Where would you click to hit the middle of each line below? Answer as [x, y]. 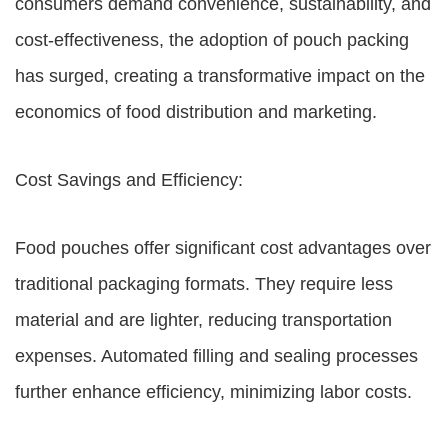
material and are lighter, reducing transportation [203, 320]
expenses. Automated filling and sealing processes [216, 356]
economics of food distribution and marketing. [196, 112]
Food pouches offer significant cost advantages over [223, 248]
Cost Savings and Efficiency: [129, 180]
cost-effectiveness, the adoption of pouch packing [212, 40]
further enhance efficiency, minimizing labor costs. [213, 392]
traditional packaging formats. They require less [204, 284]
